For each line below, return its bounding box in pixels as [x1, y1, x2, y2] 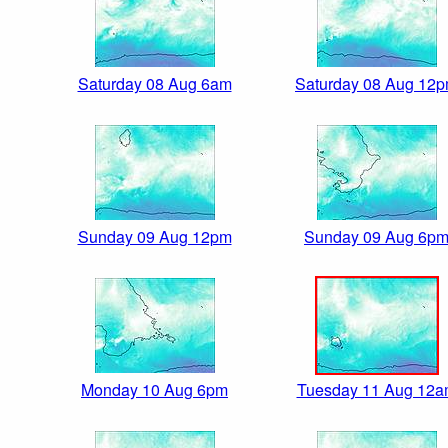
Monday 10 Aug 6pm [81, 378, 228, 402]
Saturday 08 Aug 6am [77, 72, 232, 96]
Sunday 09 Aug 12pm [77, 225, 232, 249]
